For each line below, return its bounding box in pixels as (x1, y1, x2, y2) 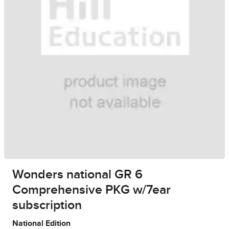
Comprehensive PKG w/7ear (12, 184, 171, 197)
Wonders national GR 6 (12, 168, 143, 181)
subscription (12, 199, 82, 212)
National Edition (12, 219, 71, 228)
